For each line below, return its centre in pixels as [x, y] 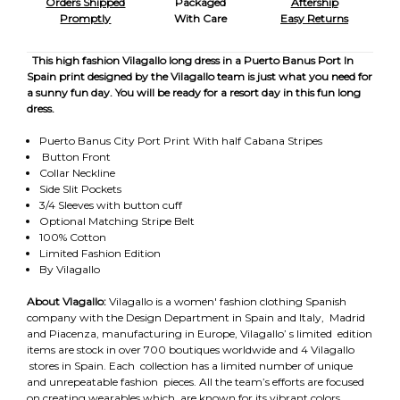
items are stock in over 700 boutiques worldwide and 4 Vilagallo [191, 349]
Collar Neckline [77, 172]
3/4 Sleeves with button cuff [110, 204]
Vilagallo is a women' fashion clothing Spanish [228, 301]
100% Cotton [74, 237]
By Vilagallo [69, 269]
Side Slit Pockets [80, 188]
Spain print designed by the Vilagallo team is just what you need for [200, 76]
